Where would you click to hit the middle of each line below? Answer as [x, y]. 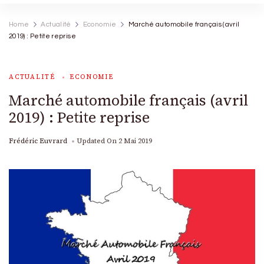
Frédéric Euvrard [38, 141]
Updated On [98, 141]
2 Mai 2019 [135, 141]
